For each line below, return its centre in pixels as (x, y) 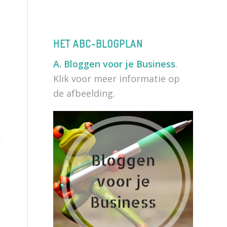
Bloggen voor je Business (120, 64)
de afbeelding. (84, 93)
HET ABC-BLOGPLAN (98, 44)
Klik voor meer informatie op (117, 78)
